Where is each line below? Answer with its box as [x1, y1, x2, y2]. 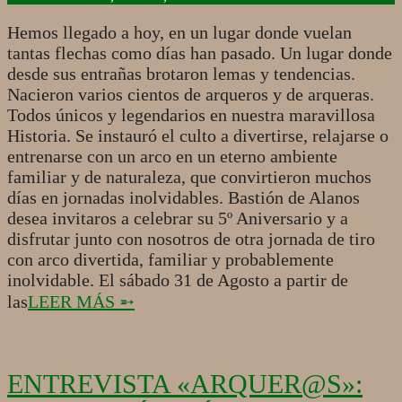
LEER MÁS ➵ [28, 292, 135, 312]
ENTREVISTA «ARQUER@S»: [7, 368, 363, 398]
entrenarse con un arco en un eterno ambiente [7, 146, 337, 167]
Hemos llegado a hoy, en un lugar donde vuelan [7, 22, 352, 43]
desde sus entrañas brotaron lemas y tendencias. [7, 64, 355, 84]
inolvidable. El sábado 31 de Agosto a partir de [7, 270, 348, 291]
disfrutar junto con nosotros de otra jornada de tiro [7, 229, 375, 249]
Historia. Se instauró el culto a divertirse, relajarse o [7, 126, 389, 146]
